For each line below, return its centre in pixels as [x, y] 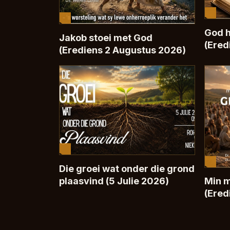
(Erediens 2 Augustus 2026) [122, 50]
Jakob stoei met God [106, 37]
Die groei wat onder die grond [127, 168]
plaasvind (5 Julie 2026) [114, 180]
